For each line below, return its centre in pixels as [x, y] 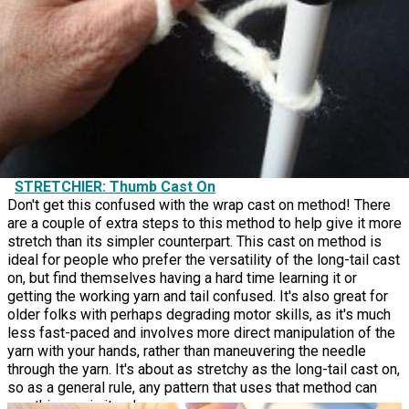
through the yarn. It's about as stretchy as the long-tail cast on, [204, 369]
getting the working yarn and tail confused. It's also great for [198, 296]
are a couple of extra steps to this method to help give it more [204, 223]
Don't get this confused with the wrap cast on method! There [199, 204]
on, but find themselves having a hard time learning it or [182, 278]
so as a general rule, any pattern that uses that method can [192, 387]
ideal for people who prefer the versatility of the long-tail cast [204, 259]
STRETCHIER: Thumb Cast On [115, 186]
